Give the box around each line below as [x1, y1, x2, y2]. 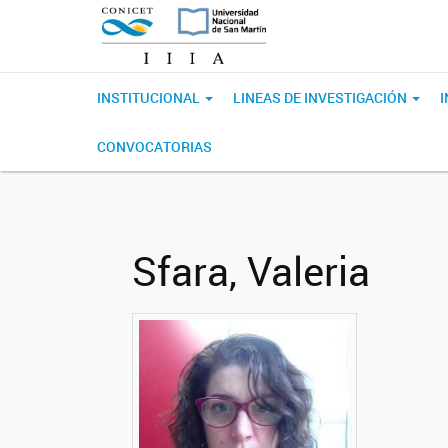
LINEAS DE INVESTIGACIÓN [233, 88, 410, 107]
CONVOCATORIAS [97, 137, 212, 156]
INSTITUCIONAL [97, 88, 203, 107]
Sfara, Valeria [132, 244, 370, 298]
